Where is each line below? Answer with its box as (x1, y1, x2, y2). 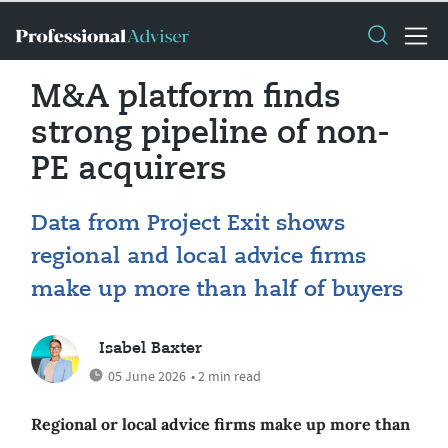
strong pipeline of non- (31, 118, 390, 150)
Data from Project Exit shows (31, 213, 345, 235)
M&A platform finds (31, 82, 341, 114)
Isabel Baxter (99, 341, 202, 357)
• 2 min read (191, 367, 261, 385)
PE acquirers (31, 154, 227, 186)
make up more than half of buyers (31, 279, 403, 301)
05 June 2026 (108, 367, 186, 385)
